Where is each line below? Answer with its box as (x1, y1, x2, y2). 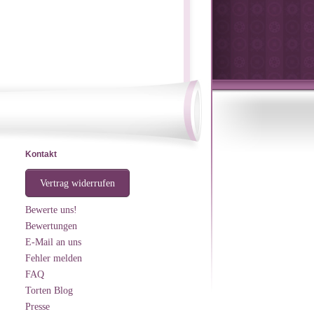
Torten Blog (25, 285, 73, 296)
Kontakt (25, 149, 57, 159)
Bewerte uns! (25, 204, 77, 215)
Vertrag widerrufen (40, 177, 115, 189)
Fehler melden (25, 252, 82, 264)
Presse (25, 301, 50, 312)
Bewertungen (25, 220, 77, 231)
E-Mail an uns (25, 236, 81, 247)
